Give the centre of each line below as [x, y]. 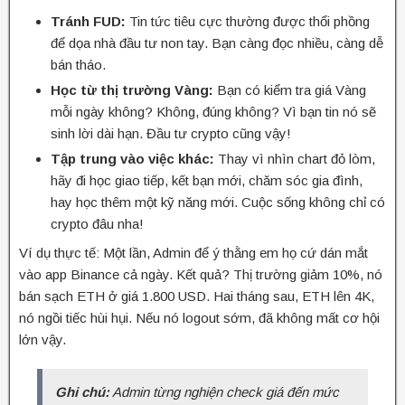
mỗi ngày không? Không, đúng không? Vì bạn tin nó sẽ [213, 111]
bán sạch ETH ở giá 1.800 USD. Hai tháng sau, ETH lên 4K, [197, 296]
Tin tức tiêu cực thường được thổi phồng [248, 21]
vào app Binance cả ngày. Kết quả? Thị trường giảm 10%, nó [201, 274]
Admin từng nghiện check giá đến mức [224, 391]
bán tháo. [78, 64]
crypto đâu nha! [97, 223]
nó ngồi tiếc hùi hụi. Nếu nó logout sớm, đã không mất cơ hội [199, 317]
